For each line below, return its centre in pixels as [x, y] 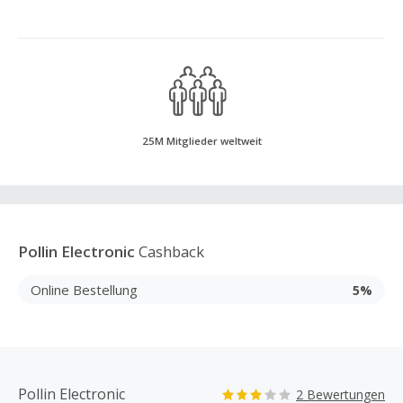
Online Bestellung [84, 289]
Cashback [170, 251]
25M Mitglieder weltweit [201, 141]
